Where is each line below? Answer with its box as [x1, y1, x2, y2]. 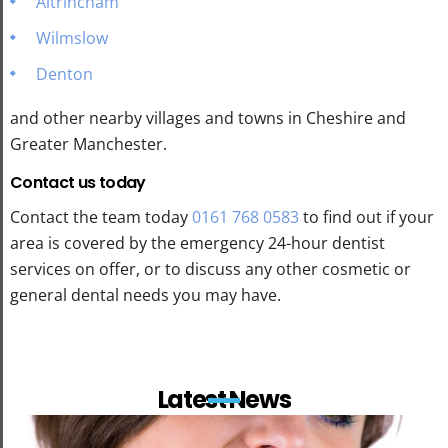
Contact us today [10, 170, 146, 194]
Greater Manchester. [10, 132, 167, 155]
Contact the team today [10, 205, 192, 228]
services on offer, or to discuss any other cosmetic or [10, 257, 411, 280]
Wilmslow [36, 26, 108, 49]
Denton [36, 62, 93, 85]
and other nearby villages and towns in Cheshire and [10, 106, 406, 129]
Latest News [157, 382, 291, 416]
